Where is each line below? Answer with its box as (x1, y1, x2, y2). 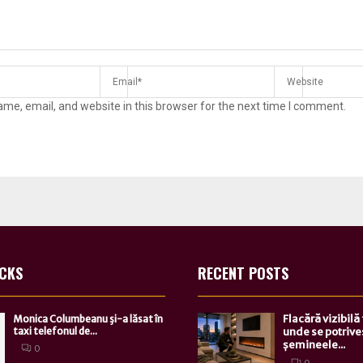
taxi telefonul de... (12, 325, 97, 338)
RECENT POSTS (198, 263, 288, 284)
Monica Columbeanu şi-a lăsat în (12, 313, 163, 326)
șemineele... (283, 338, 345, 352)
